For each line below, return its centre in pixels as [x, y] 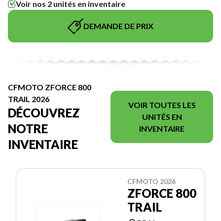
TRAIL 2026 [29, 99]
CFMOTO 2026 [151, 181]
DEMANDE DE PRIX [118, 26]
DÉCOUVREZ [44, 112]
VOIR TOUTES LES [162, 105]
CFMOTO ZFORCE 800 [50, 87]
